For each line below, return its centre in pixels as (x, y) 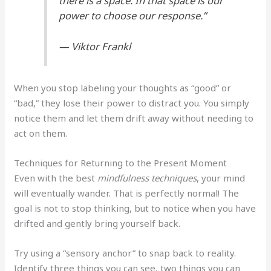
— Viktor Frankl (95, 46)
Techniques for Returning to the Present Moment (121, 163)
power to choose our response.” (133, 15)
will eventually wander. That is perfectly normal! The (127, 193)
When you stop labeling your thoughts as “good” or (123, 88)
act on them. (41, 133)
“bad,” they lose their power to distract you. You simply (132, 103)
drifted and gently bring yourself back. (97, 224)
